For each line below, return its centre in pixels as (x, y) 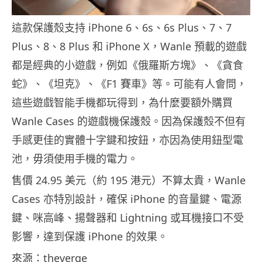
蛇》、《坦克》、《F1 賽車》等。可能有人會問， (129, 84)
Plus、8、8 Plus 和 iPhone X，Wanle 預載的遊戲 (129, 46)
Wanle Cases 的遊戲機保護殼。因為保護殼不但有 (129, 121)
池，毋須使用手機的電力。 (75, 159)
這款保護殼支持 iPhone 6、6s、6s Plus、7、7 (122, 28)
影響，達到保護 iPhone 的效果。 (90, 237)
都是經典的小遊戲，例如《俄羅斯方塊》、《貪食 (127, 65)
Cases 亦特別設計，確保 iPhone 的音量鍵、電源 (127, 199)
